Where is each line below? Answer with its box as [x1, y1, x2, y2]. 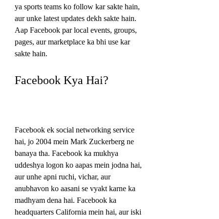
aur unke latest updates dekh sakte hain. [15, 14, 136, 22]
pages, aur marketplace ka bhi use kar [15, 37, 130, 46]
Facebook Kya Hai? [15, 73, 109, 87]
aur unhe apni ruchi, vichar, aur [15, 172, 110, 181]
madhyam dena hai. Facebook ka [15, 196, 116, 204]
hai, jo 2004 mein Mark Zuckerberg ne [15, 137, 134, 146]
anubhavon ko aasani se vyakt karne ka [15, 184, 135, 193]
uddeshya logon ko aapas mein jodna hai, [15, 160, 142, 169]
